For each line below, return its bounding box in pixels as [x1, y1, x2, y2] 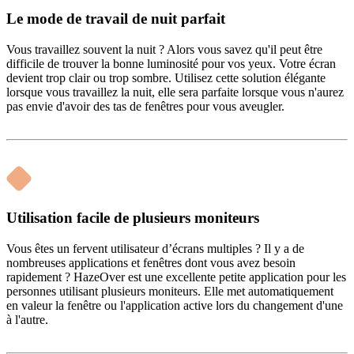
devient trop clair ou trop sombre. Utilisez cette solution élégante [6, 71, 326, 85]
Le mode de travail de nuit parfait [6, 10, 225, 28]
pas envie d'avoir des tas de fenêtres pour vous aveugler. [6, 100, 284, 114]
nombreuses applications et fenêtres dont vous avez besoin [6, 255, 296, 269]
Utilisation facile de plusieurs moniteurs [6, 209, 259, 226]
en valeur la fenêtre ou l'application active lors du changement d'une [6, 298, 343, 312]
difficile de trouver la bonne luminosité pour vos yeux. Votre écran [6, 57, 336, 71]
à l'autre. [6, 312, 48, 326]
